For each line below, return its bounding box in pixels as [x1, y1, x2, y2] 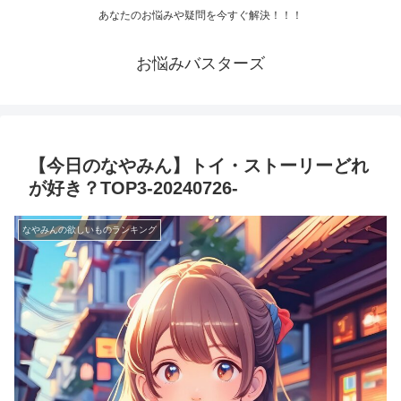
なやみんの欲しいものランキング [22, 225, 157, 235]
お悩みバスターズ [136, 55, 265, 73]
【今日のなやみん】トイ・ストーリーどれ [29, 156, 369, 176]
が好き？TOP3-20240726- [29, 178, 238, 199]
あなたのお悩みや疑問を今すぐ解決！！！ [98, 9, 303, 22]
